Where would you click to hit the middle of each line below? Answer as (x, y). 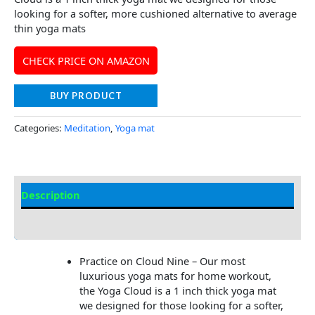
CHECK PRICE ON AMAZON (86, 60)
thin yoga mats (50, 28)
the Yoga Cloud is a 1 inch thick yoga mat (178, 291)
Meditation (87, 128)
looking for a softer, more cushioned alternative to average (155, 14)
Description (51, 195)
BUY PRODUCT (86, 96)
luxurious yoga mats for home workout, (175, 276)
